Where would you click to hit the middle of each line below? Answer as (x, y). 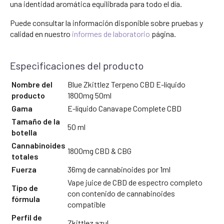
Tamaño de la (36, 121)
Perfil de (27, 217)
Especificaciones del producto (77, 65)
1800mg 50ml (89, 95)
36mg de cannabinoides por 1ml (119, 169)
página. (163, 33)
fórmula (26, 199)
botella (24, 132)
